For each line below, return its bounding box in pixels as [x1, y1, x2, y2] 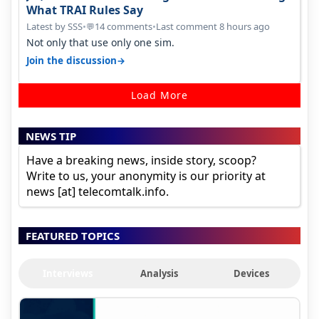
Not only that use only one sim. [26, 35, 174, 49]
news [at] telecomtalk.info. [26, 184, 169, 200]
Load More [131, 88, 188, 103]
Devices [234, 267, 270, 281]
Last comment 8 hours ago [156, 20, 270, 33]
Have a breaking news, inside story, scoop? [26, 152, 256, 169]
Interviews [42, 267, 93, 281]
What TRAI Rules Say [26, 2, 143, 19]
